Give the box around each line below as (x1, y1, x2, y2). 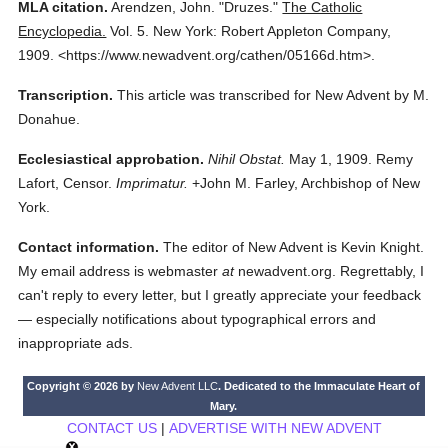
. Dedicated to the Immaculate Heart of (218, 380, 421, 392)
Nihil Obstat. (208, 151, 286, 167)
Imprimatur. (116, 175, 189, 191)
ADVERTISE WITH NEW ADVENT (168, 420, 382, 436)
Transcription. (18, 87, 114, 103)
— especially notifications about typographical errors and (18, 311, 377, 327)
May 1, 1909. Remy (285, 151, 414, 167)
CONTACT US (66, 420, 157, 436)
